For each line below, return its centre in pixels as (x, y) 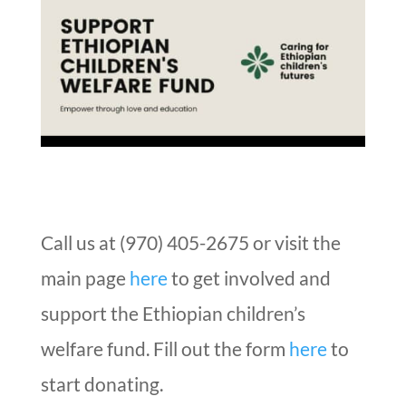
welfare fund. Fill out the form (164, 349)
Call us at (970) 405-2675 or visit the (190, 243)
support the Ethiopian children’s (173, 314)
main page (85, 278)
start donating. (101, 384)
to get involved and (249, 278)
